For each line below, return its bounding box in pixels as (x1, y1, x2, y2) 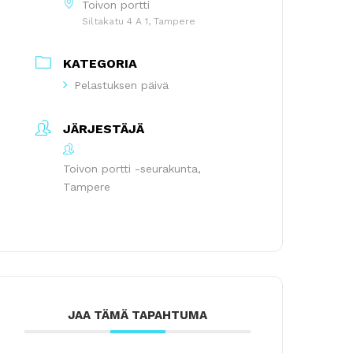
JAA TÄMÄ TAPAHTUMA (68, 307, 208, 322)
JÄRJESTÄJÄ (63, 121, 145, 136)
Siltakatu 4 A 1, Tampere (82, 15, 196, 27)
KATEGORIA (63, 55, 138, 71)
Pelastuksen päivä (74, 78, 169, 91)
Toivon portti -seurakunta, (63, 162, 202, 175)
